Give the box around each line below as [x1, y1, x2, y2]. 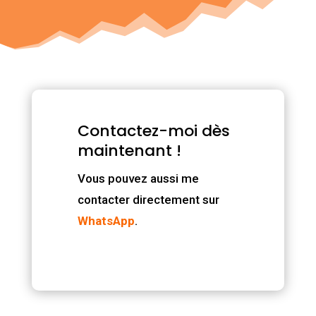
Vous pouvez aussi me [77, 171, 199, 186]
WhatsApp [77, 213, 135, 228]
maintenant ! [77, 139, 181, 162]
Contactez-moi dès [77, 119, 230, 142]
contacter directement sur [77, 192, 219, 207]
